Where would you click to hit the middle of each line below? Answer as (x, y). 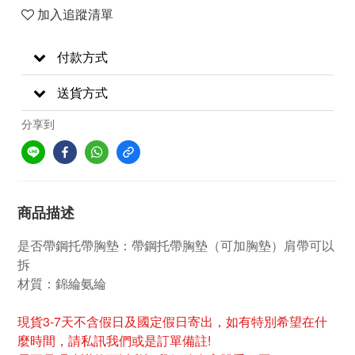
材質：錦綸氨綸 (62, 283)
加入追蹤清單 (75, 14)
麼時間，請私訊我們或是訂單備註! (114, 340)
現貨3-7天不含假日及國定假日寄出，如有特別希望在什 (172, 321)
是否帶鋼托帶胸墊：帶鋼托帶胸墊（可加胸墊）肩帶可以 (176, 245)
